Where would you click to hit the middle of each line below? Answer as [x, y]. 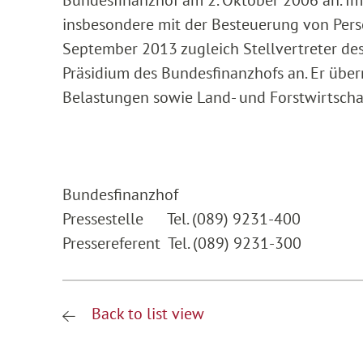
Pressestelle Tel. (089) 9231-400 [181, 218]
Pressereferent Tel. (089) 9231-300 [182, 243]
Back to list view [146, 313]
